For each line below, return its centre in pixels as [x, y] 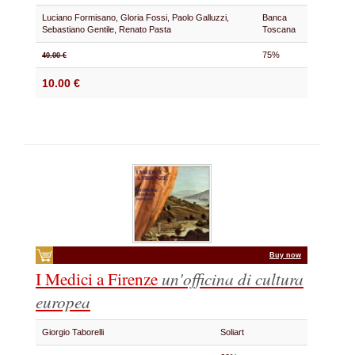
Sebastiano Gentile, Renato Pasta [109, 29]
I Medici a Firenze [99, 279]
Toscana [281, 29]
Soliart [235, 332]
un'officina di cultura [233, 279]
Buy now [285, 255]
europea [63, 302]
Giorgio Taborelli [75, 332]
